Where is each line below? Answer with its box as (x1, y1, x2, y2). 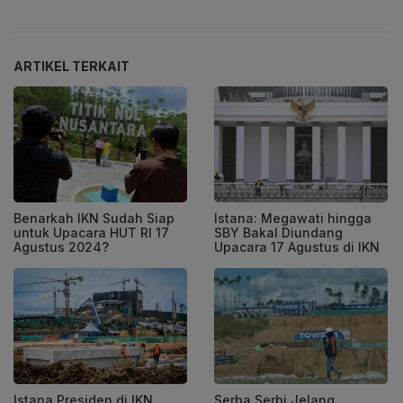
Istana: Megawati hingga (214, 210, 372, 227)
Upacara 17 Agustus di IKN (214, 239, 380, 255)
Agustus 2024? (13, 239, 109, 255)
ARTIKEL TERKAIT (13, 58, 130, 75)
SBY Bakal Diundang (214, 225, 343, 241)
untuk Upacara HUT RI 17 (13, 225, 169, 241)
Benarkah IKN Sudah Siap (13, 210, 175, 227)
